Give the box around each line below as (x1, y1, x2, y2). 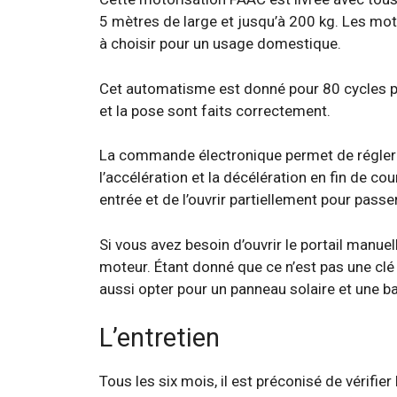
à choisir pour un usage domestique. (99, 35, 341, 52)
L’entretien (99, 323, 220, 353)
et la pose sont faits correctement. (99, 101, 331, 120)
